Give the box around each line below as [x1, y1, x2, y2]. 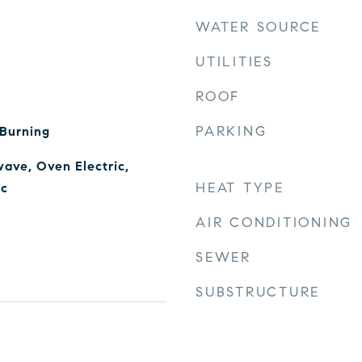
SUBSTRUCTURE [196, 284, 320, 301]
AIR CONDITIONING [196, 214, 352, 231]
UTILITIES [196, 53, 273, 70]
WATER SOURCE [196, 19, 321, 36]
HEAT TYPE [196, 179, 284, 196]
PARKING [196, 123, 267, 140]
